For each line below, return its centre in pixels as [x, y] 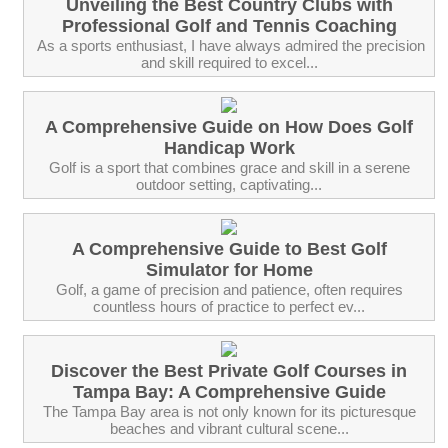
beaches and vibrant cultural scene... [229, 428]
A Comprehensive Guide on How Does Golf [229, 126]
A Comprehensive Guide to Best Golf [229, 248]
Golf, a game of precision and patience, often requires [229, 289]
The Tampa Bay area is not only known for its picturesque [229, 411]
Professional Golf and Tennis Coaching [229, 25]
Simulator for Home [229, 269]
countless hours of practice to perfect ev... [229, 306]
